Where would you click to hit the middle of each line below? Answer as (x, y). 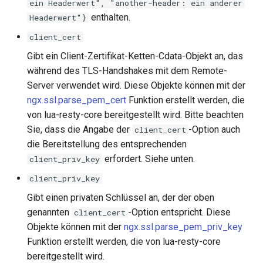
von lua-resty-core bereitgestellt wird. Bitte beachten (135, 115)
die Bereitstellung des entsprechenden (107, 144)
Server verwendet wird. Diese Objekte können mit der (136, 85)
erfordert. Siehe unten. (149, 159)
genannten (49, 212)
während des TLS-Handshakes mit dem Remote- (127, 71)
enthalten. (109, 17)
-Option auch (214, 129)
